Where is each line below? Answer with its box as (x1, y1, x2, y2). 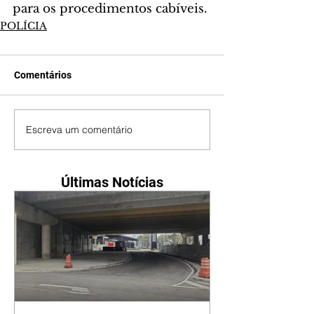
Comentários (14, 69, 71, 81)
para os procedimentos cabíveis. (13, 1, 207, 17)
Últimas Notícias (61, 174, 163, 191)
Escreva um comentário (26, 123, 132, 136)
